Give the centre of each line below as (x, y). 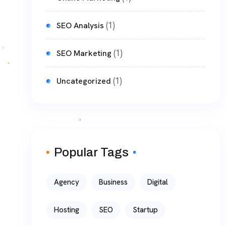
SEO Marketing (84, 53)
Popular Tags (91, 153)
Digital (158, 182)
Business (113, 182)
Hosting (67, 210)
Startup (145, 210)
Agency (67, 182)
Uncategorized (84, 81)
